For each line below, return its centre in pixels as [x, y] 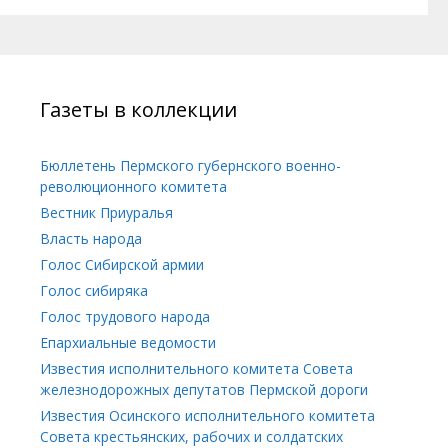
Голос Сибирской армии [122, 264]
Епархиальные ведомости [128, 342]
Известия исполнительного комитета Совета [196, 368]
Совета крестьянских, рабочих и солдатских [191, 436]
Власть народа [91, 238]
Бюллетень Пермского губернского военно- [190, 165]
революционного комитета [133, 186]
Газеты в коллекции [138, 109]
